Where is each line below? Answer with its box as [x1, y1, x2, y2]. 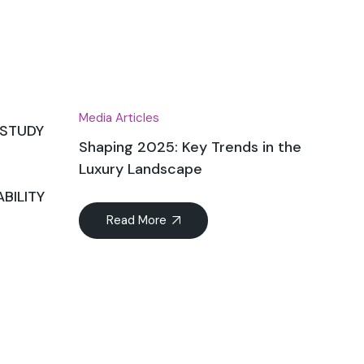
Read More [106, 212, 167, 229]
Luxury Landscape [78, 159, 202, 180]
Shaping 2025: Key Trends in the [78, 137, 301, 158]
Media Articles [78, 110, 159, 127]
